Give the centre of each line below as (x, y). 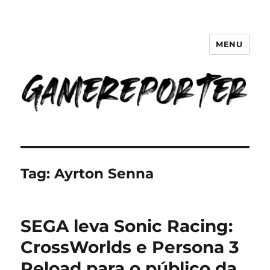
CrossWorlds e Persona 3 (130, 247)
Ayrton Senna (104, 174)
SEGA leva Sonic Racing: (127, 226)
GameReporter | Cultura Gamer (135, 53)
